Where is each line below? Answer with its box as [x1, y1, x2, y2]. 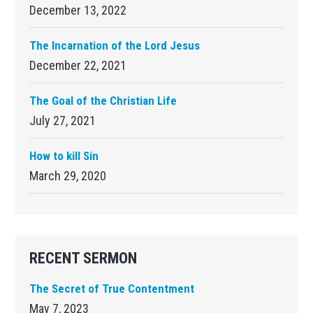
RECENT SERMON [29, 249, 138, 267]
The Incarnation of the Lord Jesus [29, 38, 201, 52]
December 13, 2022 [29, 2, 127, 17]
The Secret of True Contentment [29, 281, 195, 296]
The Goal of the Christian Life [29, 93, 177, 108]
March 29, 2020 [29, 168, 107, 183]
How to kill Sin [29, 148, 99, 163]
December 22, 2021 [29, 57, 127, 73]
